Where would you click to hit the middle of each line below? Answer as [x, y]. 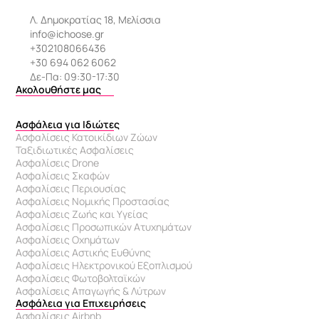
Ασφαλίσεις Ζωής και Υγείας [82, 214]
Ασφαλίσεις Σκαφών [63, 176]
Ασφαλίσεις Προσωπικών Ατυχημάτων [104, 227]
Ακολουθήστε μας [59, 89]
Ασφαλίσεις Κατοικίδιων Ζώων [87, 137]
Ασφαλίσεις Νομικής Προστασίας [93, 201]
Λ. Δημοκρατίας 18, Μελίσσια [96, 20]
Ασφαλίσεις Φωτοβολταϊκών [81, 278]
